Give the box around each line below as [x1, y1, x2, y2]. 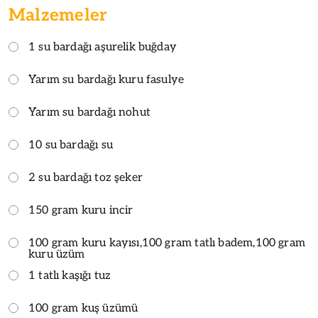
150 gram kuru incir [28, 203, 133, 217]
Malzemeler [9, 4, 108, 26]
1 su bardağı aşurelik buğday [28, 40, 177, 54]
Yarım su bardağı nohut [28, 105, 150, 119]
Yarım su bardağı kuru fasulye [28, 72, 185, 87]
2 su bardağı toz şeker [28, 170, 143, 185]
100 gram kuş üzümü [28, 301, 138, 315]
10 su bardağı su [28, 138, 113, 152]
